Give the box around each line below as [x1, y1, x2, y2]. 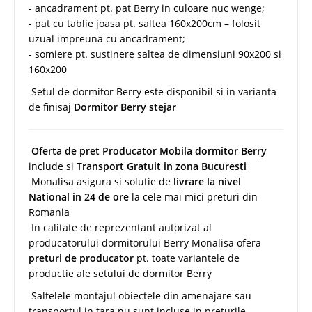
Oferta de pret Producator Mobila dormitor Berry [31, 143, 267, 157]
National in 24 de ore [29, 189, 129, 203]
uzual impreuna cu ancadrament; [29, 31, 185, 45]
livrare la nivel [173, 174, 241, 188]
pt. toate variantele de [134, 251, 240, 265]
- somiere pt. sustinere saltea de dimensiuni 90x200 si [29, 47, 281, 61]
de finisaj [29, 100, 74, 114]
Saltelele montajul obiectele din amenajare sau [29, 288, 251, 302]
